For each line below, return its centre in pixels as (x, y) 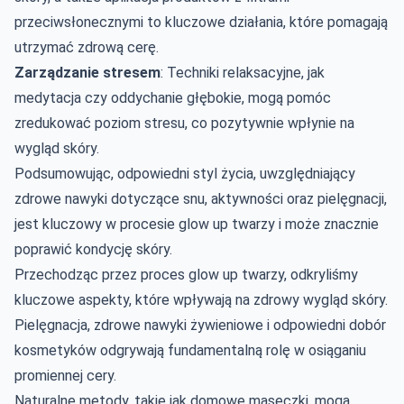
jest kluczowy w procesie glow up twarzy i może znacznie (197, 224)
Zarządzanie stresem (87, 72)
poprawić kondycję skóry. (93, 249)
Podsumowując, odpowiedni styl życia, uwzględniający (185, 173)
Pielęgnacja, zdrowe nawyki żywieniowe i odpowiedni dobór (200, 325)
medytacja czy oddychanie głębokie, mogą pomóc (173, 97)
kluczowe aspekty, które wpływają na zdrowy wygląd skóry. (201, 299)
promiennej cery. (65, 375)
